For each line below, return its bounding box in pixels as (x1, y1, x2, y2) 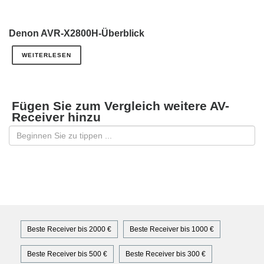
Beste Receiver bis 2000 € (27, 225, 111, 234)
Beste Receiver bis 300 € (126, 250, 206, 259)
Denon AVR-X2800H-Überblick (9, 28, 144, 39)
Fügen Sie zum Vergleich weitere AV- (12, 99, 229, 113)
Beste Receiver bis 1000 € (130, 225, 214, 234)
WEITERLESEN (22, 52, 71, 59)
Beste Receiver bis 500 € (27, 250, 107, 259)
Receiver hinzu (12, 110, 101, 124)
